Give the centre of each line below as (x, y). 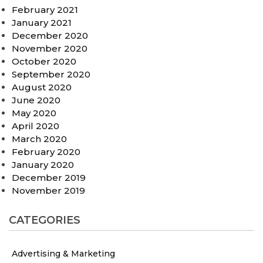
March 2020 (39, 139)
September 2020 (51, 74)
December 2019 (49, 177)
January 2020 (43, 164)
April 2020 (36, 126)
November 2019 (48, 190)
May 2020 (34, 113)
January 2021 (42, 22)
